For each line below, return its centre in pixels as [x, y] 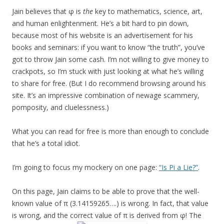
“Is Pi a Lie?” [178, 167]
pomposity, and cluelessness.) [60, 107]
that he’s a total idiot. [46, 143]
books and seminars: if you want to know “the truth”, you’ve [108, 47]
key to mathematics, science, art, [148, 11]
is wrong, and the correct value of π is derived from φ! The [107, 215]
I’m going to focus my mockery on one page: [85, 167]
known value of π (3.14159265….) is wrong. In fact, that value [110, 203]
